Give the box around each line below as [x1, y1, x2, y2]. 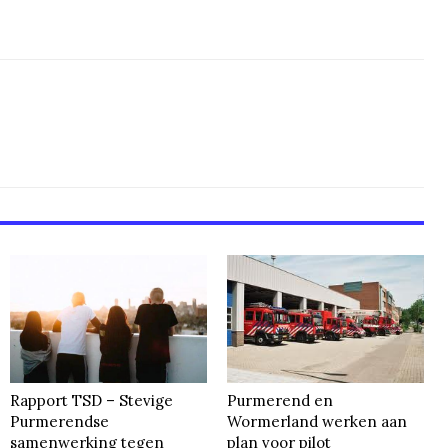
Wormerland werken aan [227, 411, 408, 431]
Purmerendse [10, 411, 110, 431]
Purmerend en [227, 390, 334, 410]
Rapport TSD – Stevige [10, 390, 174, 410]
